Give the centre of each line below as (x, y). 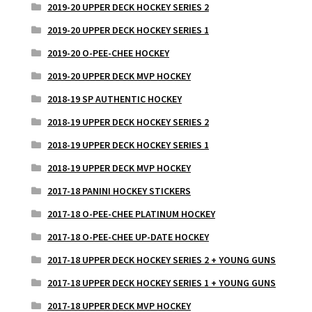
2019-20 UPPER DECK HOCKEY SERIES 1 (128, 30)
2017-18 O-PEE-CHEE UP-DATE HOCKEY (128, 237)
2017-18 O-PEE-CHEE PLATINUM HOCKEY (131, 214)
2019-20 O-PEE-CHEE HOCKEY (108, 53)
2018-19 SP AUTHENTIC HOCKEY (114, 99)
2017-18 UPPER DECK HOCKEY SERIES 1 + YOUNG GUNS (161, 283)
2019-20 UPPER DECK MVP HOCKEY (119, 76)
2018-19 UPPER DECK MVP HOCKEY (119, 168)
